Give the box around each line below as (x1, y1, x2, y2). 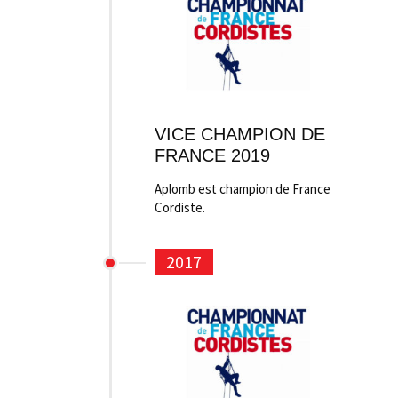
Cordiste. (155, 199, 205, 216)
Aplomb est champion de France (155, 180, 330, 197)
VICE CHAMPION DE (155, 124, 325, 144)
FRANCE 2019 (155, 146, 270, 165)
